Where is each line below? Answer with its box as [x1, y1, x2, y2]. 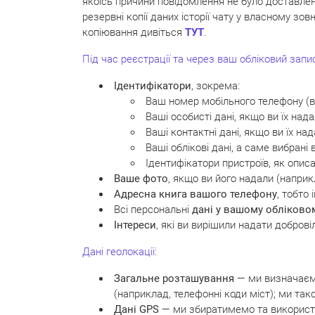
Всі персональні [114, 202, 192, 216]
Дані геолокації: [82, 245, 157, 258]
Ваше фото [114, 172, 168, 185]
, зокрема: [191, 79, 240, 92]
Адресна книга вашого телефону [114, 187, 277, 200]
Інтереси [114, 218, 156, 231]
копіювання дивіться [82, 25, 185, 39]
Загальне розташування [114, 271, 234, 285]
